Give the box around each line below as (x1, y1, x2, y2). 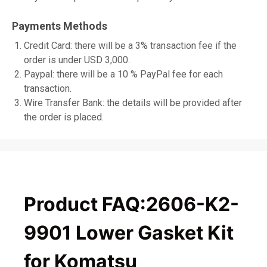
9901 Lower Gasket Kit (24, 221, 234, 245)
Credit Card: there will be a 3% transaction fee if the (24, 39, 237, 51)
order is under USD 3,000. (24, 54, 130, 66)
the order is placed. (24, 111, 104, 123)
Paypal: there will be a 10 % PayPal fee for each (24, 68, 223, 80)
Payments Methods (12, 19, 107, 32)
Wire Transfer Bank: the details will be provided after (24, 97, 242, 108)
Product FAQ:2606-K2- (24, 193, 239, 216)
